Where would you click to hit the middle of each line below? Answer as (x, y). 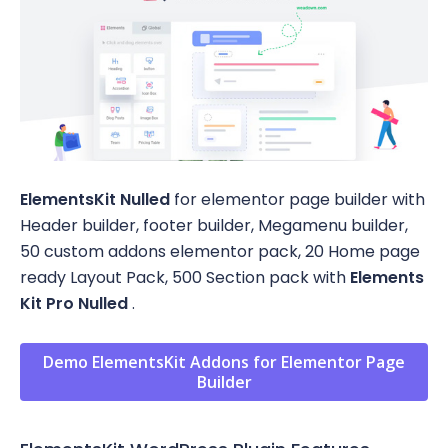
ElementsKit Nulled (95, 200)
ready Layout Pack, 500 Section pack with (185, 278)
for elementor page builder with (297, 200)
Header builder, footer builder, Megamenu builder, (214, 226)
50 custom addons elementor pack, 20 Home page (220, 252)
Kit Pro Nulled (74, 304)
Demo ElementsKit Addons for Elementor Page (224, 362)
